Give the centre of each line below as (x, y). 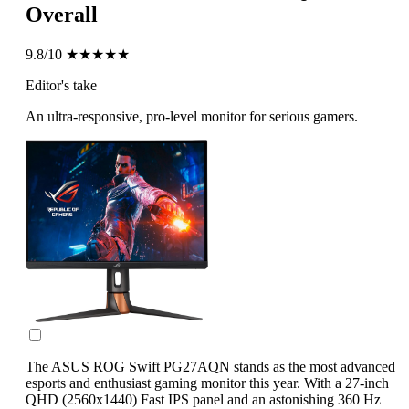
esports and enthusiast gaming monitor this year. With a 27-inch (207, 383)
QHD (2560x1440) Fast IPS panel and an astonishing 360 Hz (203, 399)
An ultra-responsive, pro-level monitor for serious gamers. (192, 116)
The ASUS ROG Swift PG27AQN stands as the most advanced (210, 366)
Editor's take (61, 85)
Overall (62, 14)
